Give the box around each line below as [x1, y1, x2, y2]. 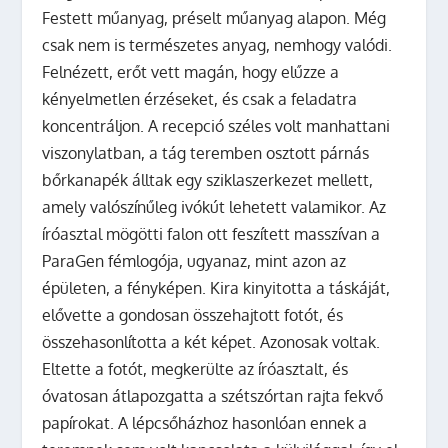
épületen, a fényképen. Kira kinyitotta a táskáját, [42, 277, 391, 298]
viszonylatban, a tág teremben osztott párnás [42, 142, 370, 163]
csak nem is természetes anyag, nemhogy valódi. [42, 34, 393, 55]
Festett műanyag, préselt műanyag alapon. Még [42, 7, 387, 28]
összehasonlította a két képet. [42, 331, 261, 352]
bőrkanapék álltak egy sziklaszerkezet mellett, [42, 169, 374, 190]
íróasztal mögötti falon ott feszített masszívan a [42, 223, 381, 244]
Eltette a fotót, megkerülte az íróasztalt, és [42, 358, 349, 379]
